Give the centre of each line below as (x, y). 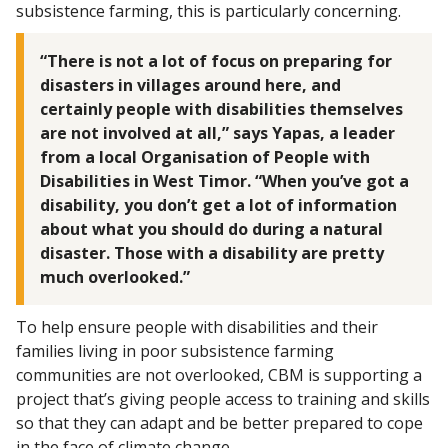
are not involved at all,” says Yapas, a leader (217, 133)
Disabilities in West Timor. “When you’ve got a (224, 181)
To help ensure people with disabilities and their (197, 327)
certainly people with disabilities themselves (221, 109)
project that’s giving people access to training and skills (223, 399)
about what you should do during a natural (211, 229)
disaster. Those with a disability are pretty (212, 253)
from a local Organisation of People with (205, 157)
